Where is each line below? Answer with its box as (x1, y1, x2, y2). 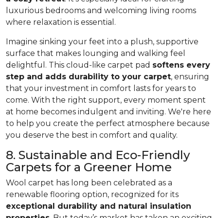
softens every (152, 60, 210, 70)
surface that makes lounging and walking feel (6, 49, 185, 58)
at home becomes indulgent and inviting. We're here (6, 107, 211, 117)
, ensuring (171, 72, 209, 82)
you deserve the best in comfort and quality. (6, 130, 178, 140)
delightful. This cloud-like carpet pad (6, 60, 152, 70)
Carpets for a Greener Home (6, 160, 172, 175)
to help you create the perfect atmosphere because (6, 119, 210, 128)
